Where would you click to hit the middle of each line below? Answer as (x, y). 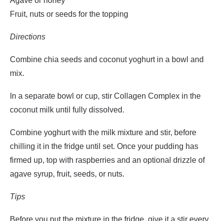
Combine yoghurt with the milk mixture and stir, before (103, 132)
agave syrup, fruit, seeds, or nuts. (67, 174)
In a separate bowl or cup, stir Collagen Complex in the (105, 96)
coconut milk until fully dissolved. (67, 110)
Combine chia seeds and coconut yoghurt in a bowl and (107, 59)
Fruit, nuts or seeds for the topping (69, 14)
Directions (28, 37)
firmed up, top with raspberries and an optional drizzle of (107, 160)
